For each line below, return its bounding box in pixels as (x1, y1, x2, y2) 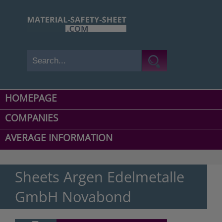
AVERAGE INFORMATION (5, 131, 112, 145)
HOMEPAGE (5, 92, 57, 105)
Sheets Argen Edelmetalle (15, 167, 184, 187)
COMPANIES (5, 111, 58, 125)
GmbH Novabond (15, 187, 131, 207)
